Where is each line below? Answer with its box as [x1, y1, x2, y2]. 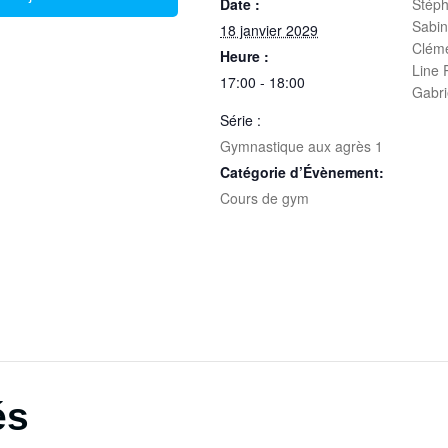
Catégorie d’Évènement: [220, 162, 385, 182]
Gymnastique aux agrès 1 [220, 136, 384, 156]
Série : [220, 110, 262, 130]
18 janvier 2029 [220, 20, 319, 40]
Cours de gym [220, 188, 310, 208]
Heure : [220, 46, 270, 66]
